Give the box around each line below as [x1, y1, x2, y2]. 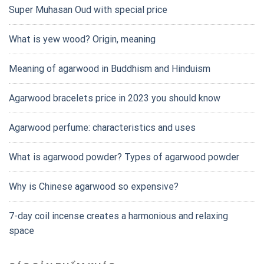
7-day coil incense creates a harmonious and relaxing [9, 210, 228, 222]
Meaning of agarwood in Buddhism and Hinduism [9, 62, 210, 74]
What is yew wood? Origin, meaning [9, 33, 156, 45]
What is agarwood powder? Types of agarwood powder [9, 151, 239, 163]
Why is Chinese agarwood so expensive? [9, 180, 179, 192]
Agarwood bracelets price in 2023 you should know [9, 92, 220, 104]
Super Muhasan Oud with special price [9, 4, 167, 15]
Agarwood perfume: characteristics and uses [9, 121, 196, 133]
